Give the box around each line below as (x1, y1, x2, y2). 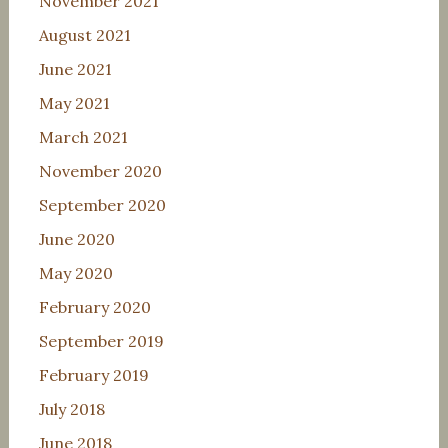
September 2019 (38, 331, 164, 351)
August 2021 (38, 25, 131, 45)
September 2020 (38, 195, 166, 215)
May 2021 (38, 93, 110, 113)
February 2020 (38, 297, 151, 317)
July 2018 (38, 399, 105, 419)
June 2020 (38, 229, 115, 249)
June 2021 (38, 59, 112, 79)
